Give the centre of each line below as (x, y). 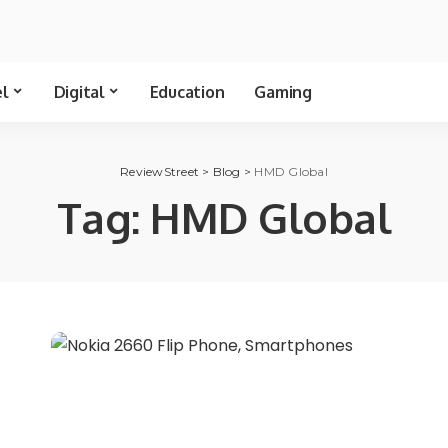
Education (187, 92)
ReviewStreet (160, 171)
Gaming (283, 92)
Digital (79, 92)
